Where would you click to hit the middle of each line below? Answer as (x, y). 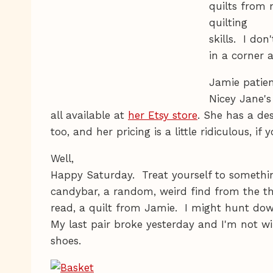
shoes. (66, 240)
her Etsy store (163, 115)
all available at (89, 115)
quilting (228, 22)
